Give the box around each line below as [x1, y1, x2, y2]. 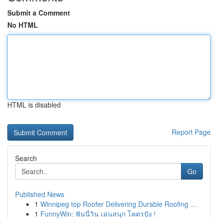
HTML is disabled [7, 100, 61, 109]
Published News [15, 189, 64, 199]
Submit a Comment [7, 8, 70, 18]
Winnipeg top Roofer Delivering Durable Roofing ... [40, 199, 196, 209]
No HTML [7, 20, 38, 30]
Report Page [172, 127, 211, 137]
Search [15, 153, 37, 163]
